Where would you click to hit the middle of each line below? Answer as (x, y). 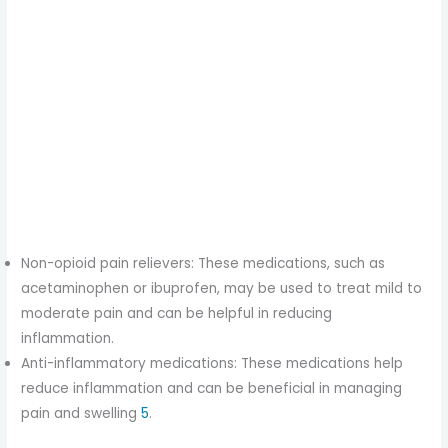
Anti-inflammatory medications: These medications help (212, 363)
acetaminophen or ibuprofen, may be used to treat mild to (222, 288)
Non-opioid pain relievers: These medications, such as (203, 263)
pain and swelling (81, 413)
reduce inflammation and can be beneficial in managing (212, 388)
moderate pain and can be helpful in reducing (177, 313)
